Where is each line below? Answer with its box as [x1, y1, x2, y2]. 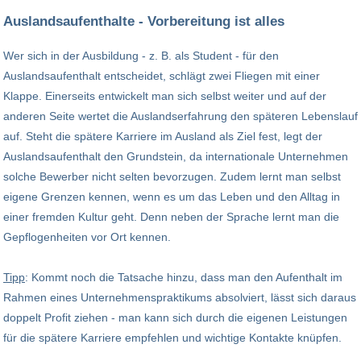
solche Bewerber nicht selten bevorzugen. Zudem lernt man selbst [3, 169, 341, 183]
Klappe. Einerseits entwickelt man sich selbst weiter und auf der [3, 89, 326, 102]
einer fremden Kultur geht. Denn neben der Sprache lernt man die [3, 210, 339, 223]
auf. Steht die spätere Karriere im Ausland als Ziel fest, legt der [3, 129, 322, 143]
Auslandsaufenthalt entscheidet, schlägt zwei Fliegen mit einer [3, 68, 320, 82]
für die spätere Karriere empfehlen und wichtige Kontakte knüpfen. [3, 330, 342, 344]
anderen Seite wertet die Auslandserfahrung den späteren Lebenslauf [3, 109, 358, 122]
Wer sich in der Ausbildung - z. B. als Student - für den [3, 48, 279, 62]
